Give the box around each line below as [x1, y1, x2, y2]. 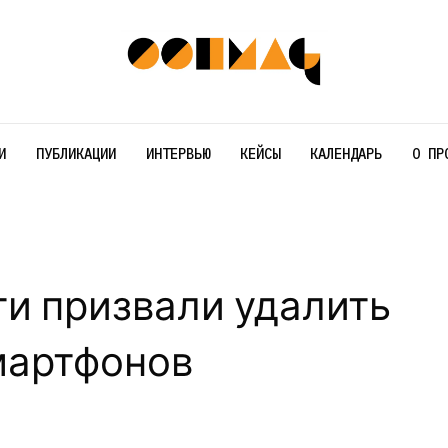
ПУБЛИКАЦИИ [35, 144, 116, 163]
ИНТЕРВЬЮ [145, 144, 210, 163]
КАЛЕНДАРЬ [309, 144, 382, 163]
